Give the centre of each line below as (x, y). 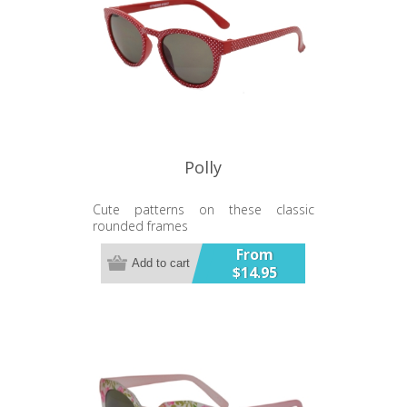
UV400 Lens (129, 242)
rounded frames (140, 225)
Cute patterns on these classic (203, 209)
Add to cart (161, 263)
